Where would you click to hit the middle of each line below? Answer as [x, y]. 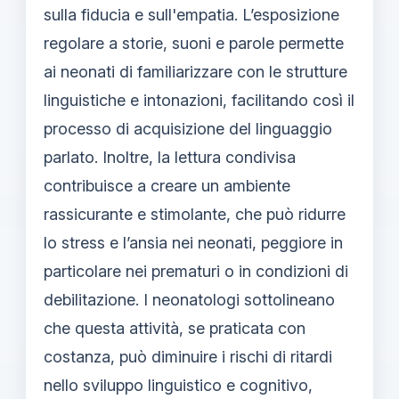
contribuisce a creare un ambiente [167, 185]
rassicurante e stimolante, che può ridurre [195, 214]
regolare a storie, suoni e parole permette [194, 43]
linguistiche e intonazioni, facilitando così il [199, 100]
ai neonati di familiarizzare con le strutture [195, 71]
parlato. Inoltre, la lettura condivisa [170, 157]
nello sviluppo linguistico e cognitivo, [178, 385]
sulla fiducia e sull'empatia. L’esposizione [191, 14]
